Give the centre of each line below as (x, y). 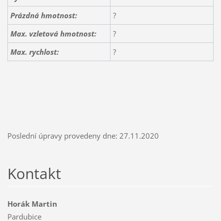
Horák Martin (32, 204)
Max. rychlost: (34, 52)
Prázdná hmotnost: (43, 16)
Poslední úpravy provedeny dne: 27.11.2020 (83, 136)
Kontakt (34, 174)
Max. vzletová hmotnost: (53, 34)
